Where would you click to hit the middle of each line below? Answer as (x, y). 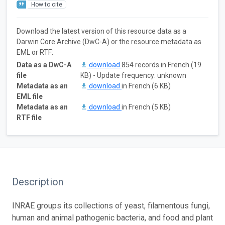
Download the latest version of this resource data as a (101, 31)
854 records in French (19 (161, 65)
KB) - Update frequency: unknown (133, 75)
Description (38, 182)
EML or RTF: (35, 52)
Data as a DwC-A (44, 65)
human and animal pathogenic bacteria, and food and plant (113, 217)
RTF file (29, 117)
